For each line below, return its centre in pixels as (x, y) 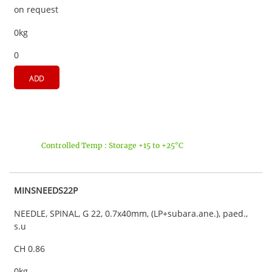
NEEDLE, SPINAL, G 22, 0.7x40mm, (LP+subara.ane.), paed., (131, 213)
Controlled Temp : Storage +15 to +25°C (112, 146)
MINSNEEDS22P (46, 191)
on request (36, 10)
